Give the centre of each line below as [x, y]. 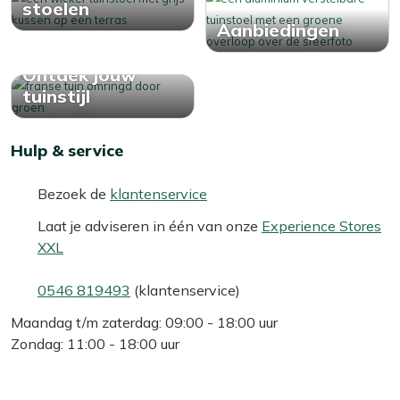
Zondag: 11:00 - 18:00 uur [95, 343]
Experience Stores [321, 225]
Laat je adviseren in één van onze [150, 225]
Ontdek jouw [79, 74]
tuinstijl [56, 96]
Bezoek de [74, 193]
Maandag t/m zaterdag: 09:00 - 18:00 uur [144, 322]
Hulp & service [67, 150]
